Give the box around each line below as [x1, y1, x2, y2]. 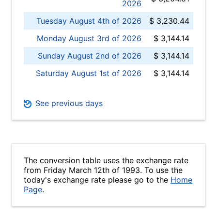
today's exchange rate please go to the [24, 175, 170, 185]
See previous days [33, 98, 103, 108]
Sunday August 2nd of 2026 [38, 51, 141, 61]
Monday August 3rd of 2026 [37, 33, 141, 43]
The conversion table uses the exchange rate [24, 155, 188, 165]
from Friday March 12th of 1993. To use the [24, 165, 183, 175]
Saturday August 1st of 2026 [36, 68, 141, 78]
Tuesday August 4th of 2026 [36, 16, 141, 26]
